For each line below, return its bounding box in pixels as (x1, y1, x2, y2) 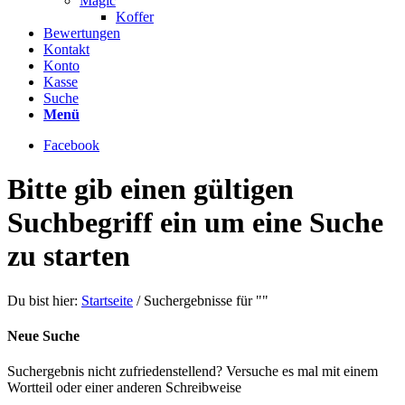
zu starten (7, 240, 130, 273)
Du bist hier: (7, 292, 78, 308)
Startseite (81, 292, 133, 308)
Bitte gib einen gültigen (7, 173, 294, 206)
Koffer (116, 9, 154, 24)
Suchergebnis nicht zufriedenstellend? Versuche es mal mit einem (7, 363, 378, 380)
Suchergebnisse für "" (144, 292, 268, 308)
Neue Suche (7, 328, 80, 344)
